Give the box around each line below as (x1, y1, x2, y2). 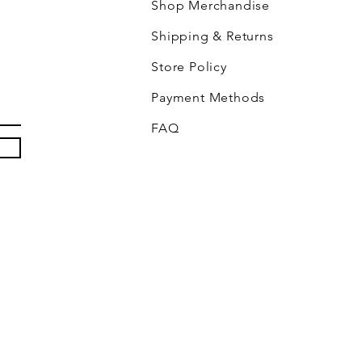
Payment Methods (151, 89, 269, 105)
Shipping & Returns (151, 27, 278, 44)
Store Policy (151, 58, 231, 74)
